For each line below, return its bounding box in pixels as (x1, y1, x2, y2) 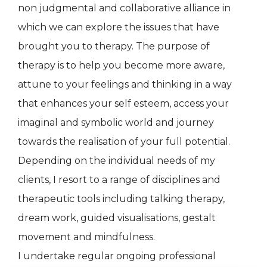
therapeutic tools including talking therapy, (18, 193, 225, 205)
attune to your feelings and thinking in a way (18, 79, 232, 91)
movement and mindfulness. (18, 231, 155, 243)
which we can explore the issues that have (18, 21, 219, 33)
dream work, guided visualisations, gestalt (18, 212, 216, 224)
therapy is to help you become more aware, (18, 60, 225, 72)
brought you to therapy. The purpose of (18, 41, 210, 52)
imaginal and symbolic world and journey (18, 117, 214, 129)
